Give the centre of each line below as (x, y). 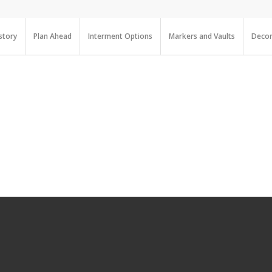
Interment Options (120, 36)
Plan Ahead (53, 36)
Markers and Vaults (202, 36)
